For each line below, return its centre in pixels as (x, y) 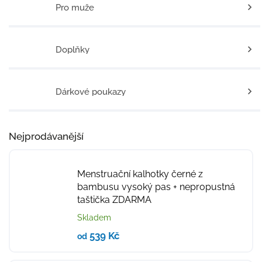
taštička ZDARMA (114, 200)
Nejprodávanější (46, 136)
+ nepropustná (204, 187)
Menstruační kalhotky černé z (140, 174)
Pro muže (75, 7)
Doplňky (72, 49)
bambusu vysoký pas (125, 187)
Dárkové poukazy (90, 92)
